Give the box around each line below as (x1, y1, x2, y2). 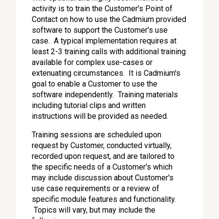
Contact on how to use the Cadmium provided (32, 15, 187, 24)
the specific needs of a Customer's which (32, 162, 173, 172)
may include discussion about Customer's (32, 173, 174, 182)
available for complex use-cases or (32, 58, 153, 67)
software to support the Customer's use (32, 25, 168, 35)
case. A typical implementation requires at (32, 36, 177, 45)
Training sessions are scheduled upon (32, 130, 162, 139)
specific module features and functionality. (32, 195, 176, 204)
